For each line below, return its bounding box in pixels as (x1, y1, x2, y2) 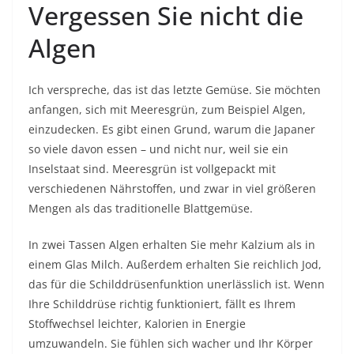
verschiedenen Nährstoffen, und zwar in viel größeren (28, 181, 316, 196)
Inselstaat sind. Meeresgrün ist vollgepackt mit (28, 161, 276, 176)
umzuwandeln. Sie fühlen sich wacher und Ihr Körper (28, 336, 313, 351)
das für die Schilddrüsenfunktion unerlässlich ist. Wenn (28, 277, 325, 292)
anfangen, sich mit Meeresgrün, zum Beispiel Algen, (28, 102, 306, 117)
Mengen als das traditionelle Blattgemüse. (28, 201, 253, 216)
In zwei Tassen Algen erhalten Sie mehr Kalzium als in (28, 237, 315, 252)
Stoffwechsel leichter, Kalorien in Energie (28, 316, 246, 331)
